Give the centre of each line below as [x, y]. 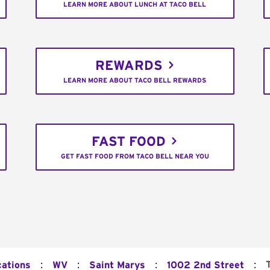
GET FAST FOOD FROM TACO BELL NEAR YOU [135, 157]
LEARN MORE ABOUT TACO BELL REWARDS [135, 81]
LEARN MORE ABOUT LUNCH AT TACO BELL [135, 5]
